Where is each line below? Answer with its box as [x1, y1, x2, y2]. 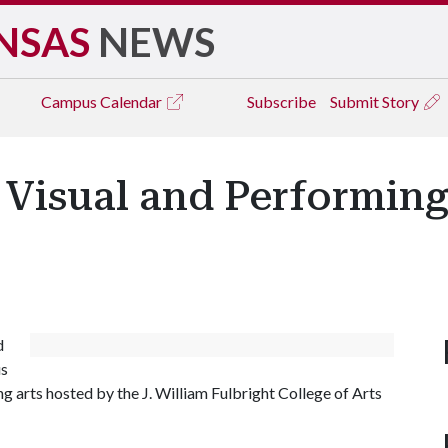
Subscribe [247, 92, 316, 111]
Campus [41, 92, 100, 111]
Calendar [100, 92, 165, 111]
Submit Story [330, 92, 422, 111]
